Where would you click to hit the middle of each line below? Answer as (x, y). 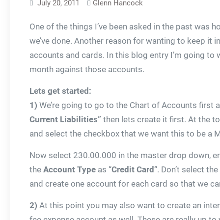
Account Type (69, 169)
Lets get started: (60, 91)
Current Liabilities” (65, 119)
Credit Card (133, 169)
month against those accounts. (87, 69)
